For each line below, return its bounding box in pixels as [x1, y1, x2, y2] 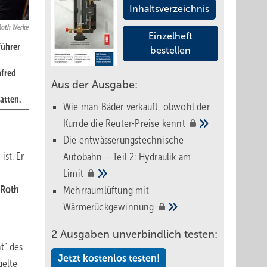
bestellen [150, 45, 191, 55]
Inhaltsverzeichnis [129, 4, 209, 14]
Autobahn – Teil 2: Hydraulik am [63, 151, 191, 163]
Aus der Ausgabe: [51, 79, 138, 91]
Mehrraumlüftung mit [63, 184, 149, 196]
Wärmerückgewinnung [63, 201, 157, 213]
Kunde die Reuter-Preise [63, 117, 162, 129]
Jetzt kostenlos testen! [58, 253, 160, 263]
